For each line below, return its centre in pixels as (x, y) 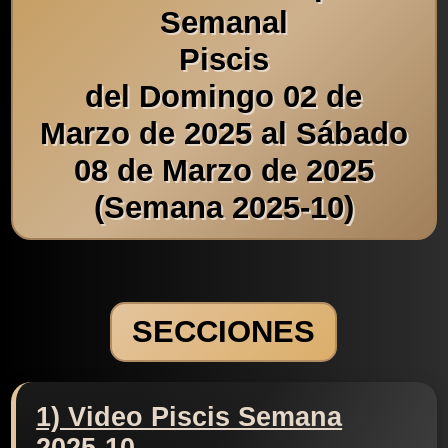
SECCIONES (224, 332)
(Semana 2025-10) (223, 207)
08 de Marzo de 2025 (223, 170)
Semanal (223, 22)
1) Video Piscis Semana (189, 417)
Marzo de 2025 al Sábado (223, 133)
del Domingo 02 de (224, 96)
